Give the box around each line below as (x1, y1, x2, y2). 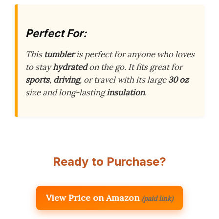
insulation (107, 87, 145, 98)
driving (53, 74, 80, 86)
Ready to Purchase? (53, 154, 166, 169)
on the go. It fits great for (87, 62, 182, 73)
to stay (25, 62, 53, 73)
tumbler (44, 49, 74, 60)
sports (25, 74, 49, 86)
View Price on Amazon (46, 192, 139, 204)
